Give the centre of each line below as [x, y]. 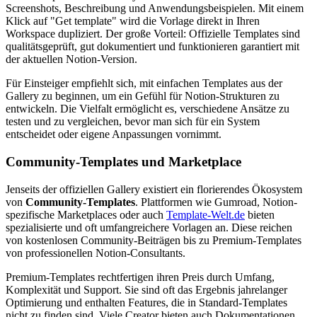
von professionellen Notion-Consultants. [96, 253]
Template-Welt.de [206, 214]
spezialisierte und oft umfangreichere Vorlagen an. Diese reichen [149, 227]
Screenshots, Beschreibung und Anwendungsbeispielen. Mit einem [155, 8]
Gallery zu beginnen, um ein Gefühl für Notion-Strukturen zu [143, 96]
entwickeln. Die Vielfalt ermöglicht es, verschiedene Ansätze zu [148, 109]
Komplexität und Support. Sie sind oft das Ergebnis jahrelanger [146, 289]
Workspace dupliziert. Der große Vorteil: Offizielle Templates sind [153, 34]
